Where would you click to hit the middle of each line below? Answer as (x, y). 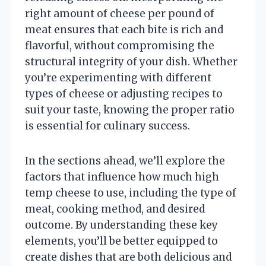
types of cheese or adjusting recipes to (124, 94)
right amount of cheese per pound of (120, 13)
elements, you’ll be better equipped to (121, 241)
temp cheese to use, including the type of (131, 193)
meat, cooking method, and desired (115, 209)
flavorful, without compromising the (120, 45)
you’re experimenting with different (118, 77)
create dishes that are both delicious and (128, 257)
